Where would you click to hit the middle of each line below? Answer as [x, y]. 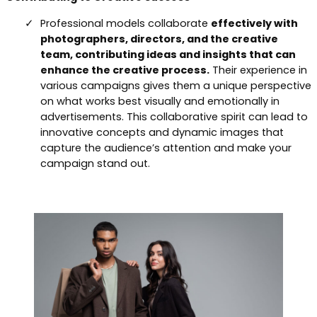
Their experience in [258, 70]
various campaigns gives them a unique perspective [176, 85]
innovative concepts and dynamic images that [162, 132]
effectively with [254, 23]
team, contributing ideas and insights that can [168, 54]
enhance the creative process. [125, 70]
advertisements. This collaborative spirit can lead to [174, 116]
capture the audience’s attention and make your [166, 148]
